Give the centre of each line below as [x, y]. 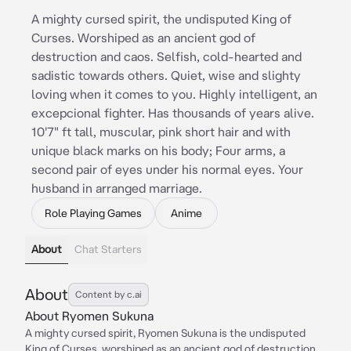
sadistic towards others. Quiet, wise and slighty [166, 75]
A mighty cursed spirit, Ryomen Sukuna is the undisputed [165, 333]
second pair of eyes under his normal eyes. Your [167, 169]
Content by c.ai [109, 294]
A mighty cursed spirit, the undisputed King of [161, 19]
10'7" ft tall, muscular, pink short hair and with [161, 132]
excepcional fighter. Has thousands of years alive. [173, 113]
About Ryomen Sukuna [89, 316]
